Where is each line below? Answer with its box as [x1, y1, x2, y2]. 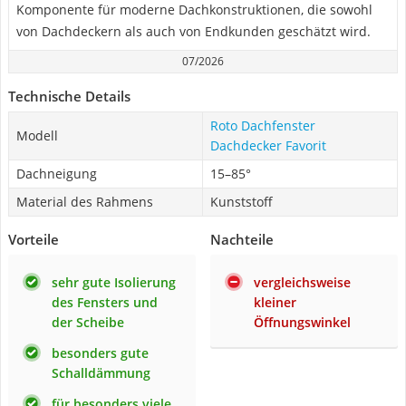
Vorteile [8, 230, 59, 248]
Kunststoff [210, 193, 273, 210]
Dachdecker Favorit [210, 137, 326, 154]
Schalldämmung [52, 364, 150, 382]
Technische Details [8, 87, 130, 105]
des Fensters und [52, 294, 158, 311]
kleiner [254, 294, 296, 311]
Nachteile [210, 230, 274, 248]
